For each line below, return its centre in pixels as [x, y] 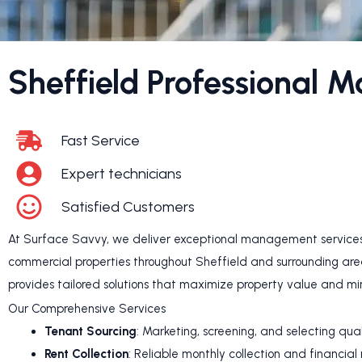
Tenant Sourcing [90, 331]
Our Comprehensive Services [87, 308]
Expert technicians [122, 174]
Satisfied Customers [128, 207]
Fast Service [101, 141]
